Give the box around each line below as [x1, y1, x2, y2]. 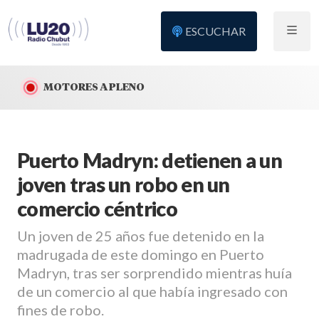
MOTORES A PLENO [43, 80, 145, 93]
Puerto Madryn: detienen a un [17, 148, 282, 172]
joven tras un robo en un [17, 172, 230, 197]
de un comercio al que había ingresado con [17, 283, 288, 300]
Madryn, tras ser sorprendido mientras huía [17, 264, 292, 281]
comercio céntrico [17, 197, 177, 221]
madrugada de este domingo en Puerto [17, 246, 264, 263]
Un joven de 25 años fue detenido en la [17, 227, 264, 244]
